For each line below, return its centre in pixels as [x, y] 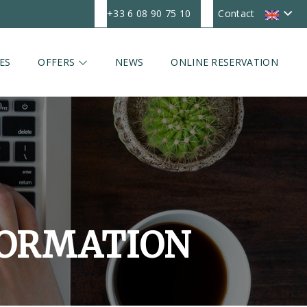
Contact [236, 13]
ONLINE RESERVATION [224, 62]
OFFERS [58, 62]
